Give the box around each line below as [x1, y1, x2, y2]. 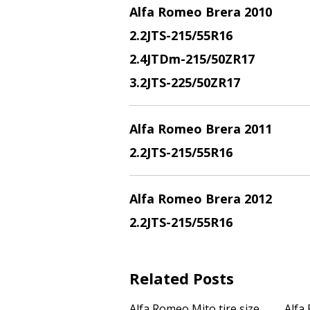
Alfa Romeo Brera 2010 [129, 3, 272, 20]
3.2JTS [129, 74, 166, 91]
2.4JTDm [129, 51, 181, 67]
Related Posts [129, 268, 234, 289]
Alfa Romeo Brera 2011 [129, 120, 272, 137]
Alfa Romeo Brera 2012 [129, 190, 272, 207]
